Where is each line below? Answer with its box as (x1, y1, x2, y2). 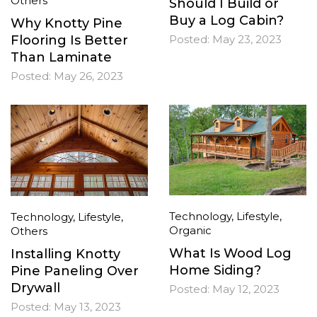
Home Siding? (169, 263, 261, 279)
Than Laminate (11, 49, 112, 65)
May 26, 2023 (54, 69, 123, 83)
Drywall (11, 279, 60, 296)
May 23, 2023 (212, 33, 282, 47)
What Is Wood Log (169, 246, 292, 262)
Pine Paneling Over (11, 263, 139, 279)
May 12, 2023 (212, 282, 279, 296)
